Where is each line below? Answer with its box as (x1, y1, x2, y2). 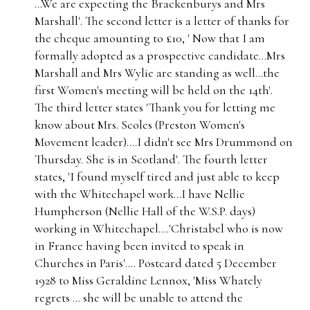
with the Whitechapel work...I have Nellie (35, 186, 245, 201)
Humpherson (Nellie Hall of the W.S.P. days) (35, 203, 255, 219)
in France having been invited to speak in (35, 238, 244, 253)
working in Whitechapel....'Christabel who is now (35, 221, 283, 236)
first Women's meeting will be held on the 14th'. (35, 82, 273, 98)
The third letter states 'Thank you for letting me (35, 100, 275, 115)
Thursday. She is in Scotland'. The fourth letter (35, 152, 268, 167)
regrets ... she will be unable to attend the (35, 290, 243, 305)
